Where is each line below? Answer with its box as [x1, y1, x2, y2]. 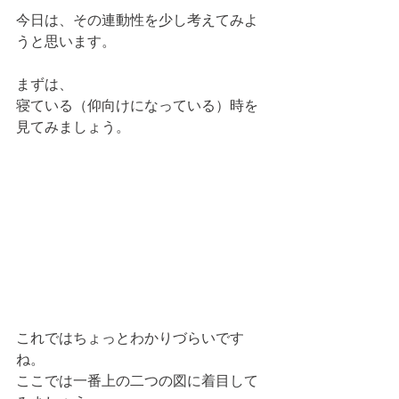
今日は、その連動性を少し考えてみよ [16, 10, 258, 28]
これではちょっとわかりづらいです [16, 328, 244, 346]
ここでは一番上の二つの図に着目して [16, 370, 258, 389]
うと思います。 [16, 31, 116, 50]
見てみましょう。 [16, 117, 130, 135]
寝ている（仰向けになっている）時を [16, 95, 258, 114]
